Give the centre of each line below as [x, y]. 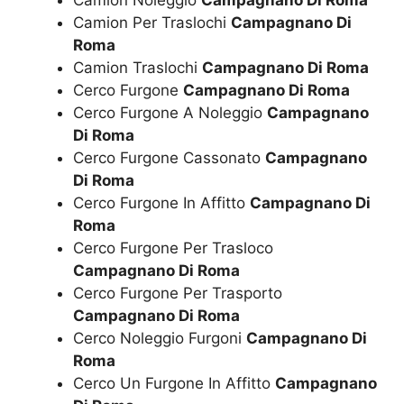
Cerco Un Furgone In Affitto [174, 383]
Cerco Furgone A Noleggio [170, 112]
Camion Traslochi [138, 67]
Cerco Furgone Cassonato [169, 157]
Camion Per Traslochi [152, 22]
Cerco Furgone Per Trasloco [173, 248]
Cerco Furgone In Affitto [161, 202]
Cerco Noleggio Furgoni [160, 338]
